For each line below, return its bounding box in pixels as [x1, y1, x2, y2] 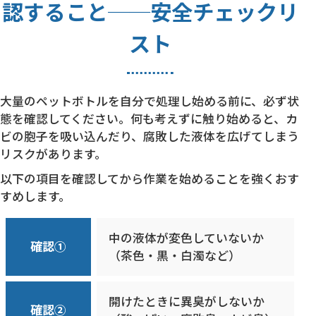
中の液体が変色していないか [109, 229, 265, 247]
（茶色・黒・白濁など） [109, 247, 241, 265]
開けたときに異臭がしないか [109, 293, 265, 310]
